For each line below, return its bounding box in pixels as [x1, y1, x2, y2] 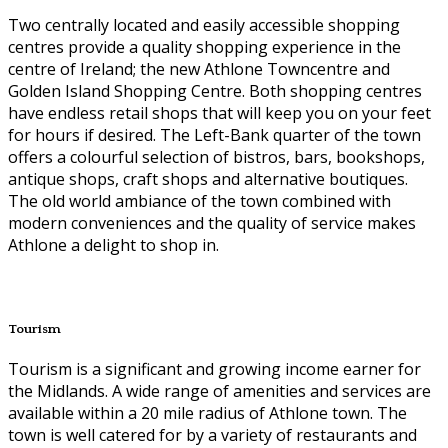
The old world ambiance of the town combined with [8, 189, 391, 212]
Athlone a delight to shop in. [8, 233, 219, 256]
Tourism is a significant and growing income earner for [8, 358, 421, 381]
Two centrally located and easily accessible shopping [8, 13, 400, 36]
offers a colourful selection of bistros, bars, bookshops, [8, 145, 425, 168]
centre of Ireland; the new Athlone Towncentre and [8, 57, 390, 80]
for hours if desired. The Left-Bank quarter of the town [8, 123, 421, 146]
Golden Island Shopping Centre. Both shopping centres [8, 79, 422, 102]
